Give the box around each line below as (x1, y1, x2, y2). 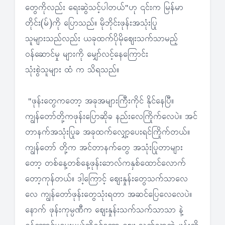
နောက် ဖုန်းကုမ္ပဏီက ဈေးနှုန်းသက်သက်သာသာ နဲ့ (25, 204, 183, 216)
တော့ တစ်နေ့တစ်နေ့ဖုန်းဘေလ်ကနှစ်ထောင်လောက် (25, 158, 186, 170)
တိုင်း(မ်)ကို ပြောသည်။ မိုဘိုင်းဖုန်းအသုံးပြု (25, 18, 157, 30)
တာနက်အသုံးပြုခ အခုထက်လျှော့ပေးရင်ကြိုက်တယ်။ (25, 127, 190, 139)
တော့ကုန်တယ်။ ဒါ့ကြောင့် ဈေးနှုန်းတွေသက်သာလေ (25, 173, 188, 185)
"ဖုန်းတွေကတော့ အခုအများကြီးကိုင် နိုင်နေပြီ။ (25, 95, 174, 107)
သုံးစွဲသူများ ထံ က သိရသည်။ (25, 64, 119, 76)
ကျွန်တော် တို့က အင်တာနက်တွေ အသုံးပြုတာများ (25, 142, 183, 154)
